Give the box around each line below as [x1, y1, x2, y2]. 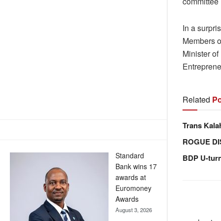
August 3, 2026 [115, 206, 152, 214]
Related [183, 93, 210, 105]
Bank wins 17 [115, 161, 157, 172]
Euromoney [115, 183, 151, 193]
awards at [115, 172, 146, 183]
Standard [115, 150, 144, 161]
